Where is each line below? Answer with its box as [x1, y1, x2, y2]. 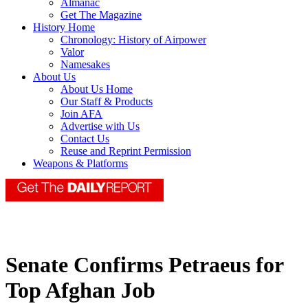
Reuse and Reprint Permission [60, 145, 191, 157]
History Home [33, 21, 95, 34]
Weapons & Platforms [33, 157, 128, 170]
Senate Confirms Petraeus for [5, 252, 283, 278]
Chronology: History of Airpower [60, 34, 206, 46]
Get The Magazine [60, 9, 142, 21]
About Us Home [60, 83, 133, 96]
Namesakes [60, 58, 110, 71]
